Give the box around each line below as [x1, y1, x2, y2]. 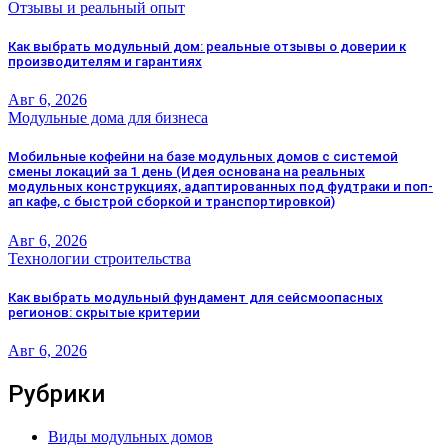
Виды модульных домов [48, 427, 213, 445]
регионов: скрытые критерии [8, 304, 200, 320]
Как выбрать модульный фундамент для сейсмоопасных [8, 289, 383, 305]
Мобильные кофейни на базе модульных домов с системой [8, 149, 398, 165]
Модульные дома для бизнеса [8, 109, 208, 127]
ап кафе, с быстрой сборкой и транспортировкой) [8, 194, 335, 210]
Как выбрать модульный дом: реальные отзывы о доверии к [8, 39, 406, 55]
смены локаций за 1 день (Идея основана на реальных [8, 164, 365, 180]
